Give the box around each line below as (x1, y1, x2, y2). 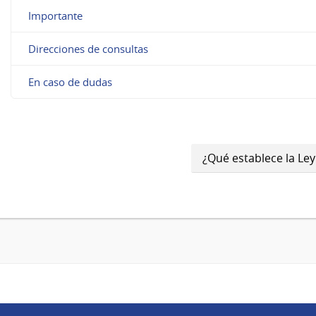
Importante (28, 8, 83, 23)
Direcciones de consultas (28, 41, 149, 56)
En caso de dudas (28, 74, 113, 89)
